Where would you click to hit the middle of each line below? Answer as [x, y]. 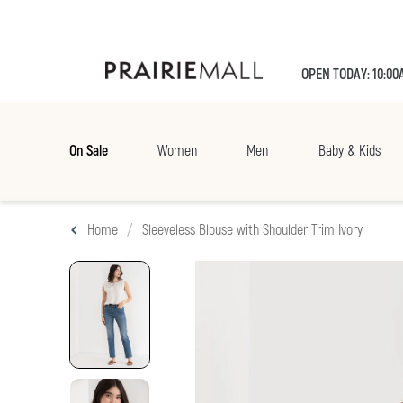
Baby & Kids [349, 152]
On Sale [89, 152]
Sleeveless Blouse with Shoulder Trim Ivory [252, 231]
